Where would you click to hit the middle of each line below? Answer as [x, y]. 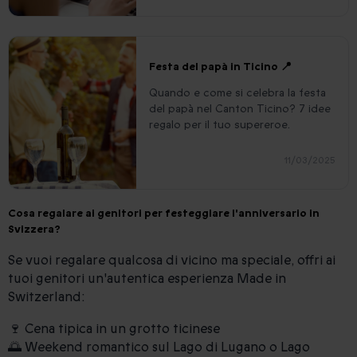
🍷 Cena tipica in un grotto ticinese [114, 328]
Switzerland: [46, 296]
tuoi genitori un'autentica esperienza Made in [147, 278]
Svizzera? [34, 229]
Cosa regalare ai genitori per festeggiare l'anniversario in [164, 213]
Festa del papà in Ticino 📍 [220, 66]
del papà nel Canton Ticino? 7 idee [240, 108]
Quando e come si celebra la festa [237, 92]
